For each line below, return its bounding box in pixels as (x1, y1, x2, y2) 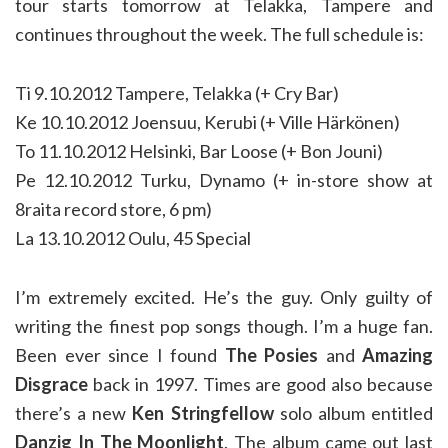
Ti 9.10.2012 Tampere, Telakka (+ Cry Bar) (15, 82, 339, 104)
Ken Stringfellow (132, 402, 274, 424)
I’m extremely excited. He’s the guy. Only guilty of (15, 286, 433, 308)
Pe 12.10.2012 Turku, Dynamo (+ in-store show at (15, 169, 433, 191)
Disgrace (15, 373, 88, 395)
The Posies (224, 344, 318, 366)
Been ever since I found (15, 344, 225, 366)
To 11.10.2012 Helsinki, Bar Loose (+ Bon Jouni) (15, 140, 383, 162)
